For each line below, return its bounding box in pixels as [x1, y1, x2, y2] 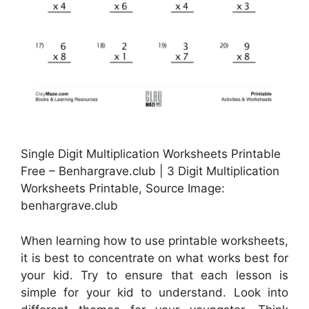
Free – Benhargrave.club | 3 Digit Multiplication [21, 164, 279, 179]
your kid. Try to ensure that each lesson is [21, 268, 288, 282]
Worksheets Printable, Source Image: [21, 181, 225, 196]
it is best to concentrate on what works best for [21, 250, 288, 265]
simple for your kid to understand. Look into [21, 285, 288, 299]
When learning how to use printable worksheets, [21, 233, 288, 248]
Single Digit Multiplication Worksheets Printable [21, 147, 281, 161]
